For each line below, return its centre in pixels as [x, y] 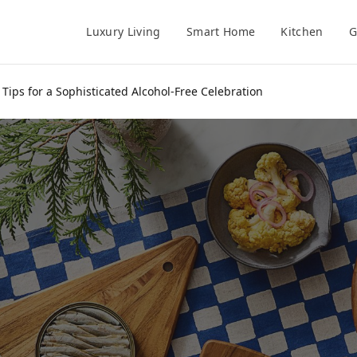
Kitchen [302, 31]
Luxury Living [124, 31]
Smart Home [221, 31]
